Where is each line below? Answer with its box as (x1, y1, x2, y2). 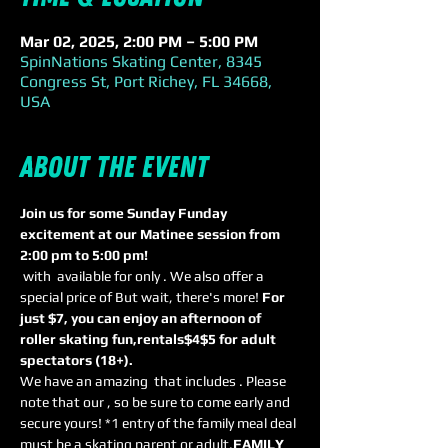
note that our (20, 394, 107, 410)
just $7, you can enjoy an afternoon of (20, 310, 264, 326)
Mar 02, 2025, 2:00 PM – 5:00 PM (20, 32, 258, 51)
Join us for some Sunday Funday (20, 205, 230, 221)
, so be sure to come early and (107, 394, 293, 410)
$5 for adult (200, 331, 279, 347)
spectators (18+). (20, 352, 136, 368)
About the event (20, 149, 208, 186)
